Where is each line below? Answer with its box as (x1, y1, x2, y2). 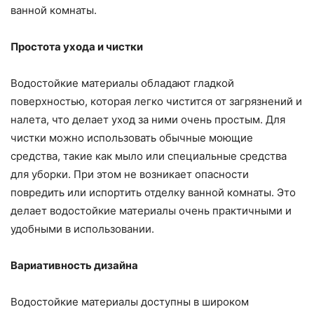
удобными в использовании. (11, 222, 154, 236)
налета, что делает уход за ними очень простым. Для (11, 113, 285, 127)
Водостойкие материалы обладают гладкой (11, 76, 234, 90)
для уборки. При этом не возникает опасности (11, 168, 249, 182)
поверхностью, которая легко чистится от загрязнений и (11, 95, 302, 109)
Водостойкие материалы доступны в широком (11, 295, 249, 309)
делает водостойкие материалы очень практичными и (11, 204, 292, 218)
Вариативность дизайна (11, 259, 138, 273)
